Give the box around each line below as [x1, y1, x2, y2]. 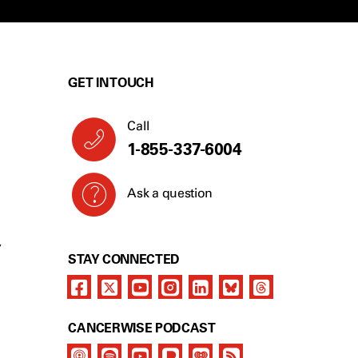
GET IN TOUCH [68, 74, 154, 90]
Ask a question [127, 185, 213, 201]
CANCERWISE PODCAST [68, 320, 216, 336]
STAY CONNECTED [68, 251, 180, 267]
